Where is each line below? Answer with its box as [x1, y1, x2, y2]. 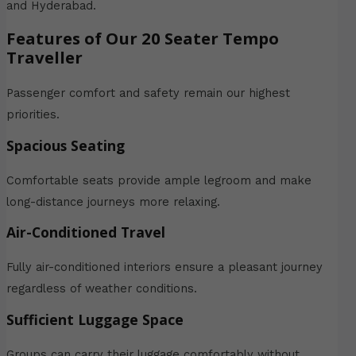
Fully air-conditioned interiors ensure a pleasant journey [6, 260, 323, 275]
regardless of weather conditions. [6, 281, 197, 296]
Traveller [6, 45, 83, 68]
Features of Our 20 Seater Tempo [6, 26, 279, 49]
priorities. [6, 106, 60, 122]
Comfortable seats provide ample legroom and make [6, 172, 311, 188]
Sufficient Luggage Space [6, 309, 184, 329]
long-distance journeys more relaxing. [6, 194, 220, 209]
